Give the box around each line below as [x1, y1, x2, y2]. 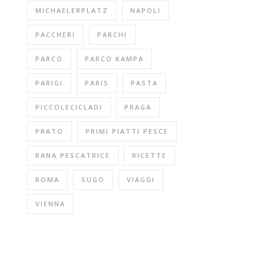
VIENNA [35, 199, 65, 208]
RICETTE [132, 151, 167, 160]
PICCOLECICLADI [35, 103, 103, 111]
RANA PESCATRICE [35, 151, 110, 160]
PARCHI [97, 30, 127, 39]
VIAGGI [127, 175, 155, 184]
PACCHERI [35, 30, 75, 39]
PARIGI [35, 78, 63, 87]
